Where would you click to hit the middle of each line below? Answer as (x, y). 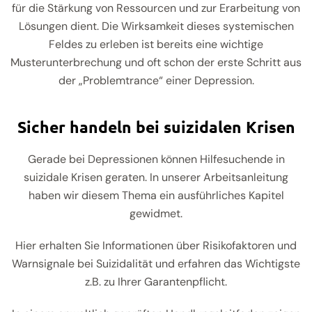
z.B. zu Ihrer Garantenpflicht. (156, 282)
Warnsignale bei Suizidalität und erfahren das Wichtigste (156, 264)
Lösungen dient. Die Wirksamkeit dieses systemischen (156, 26)
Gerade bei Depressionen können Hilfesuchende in (156, 159)
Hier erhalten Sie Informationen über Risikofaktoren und (156, 246)
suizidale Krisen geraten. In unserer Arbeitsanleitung (156, 178)
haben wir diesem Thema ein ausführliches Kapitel (156, 196)
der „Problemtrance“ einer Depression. (156, 81)
